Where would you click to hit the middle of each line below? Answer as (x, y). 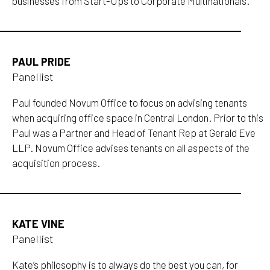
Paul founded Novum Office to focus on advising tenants (130, 103)
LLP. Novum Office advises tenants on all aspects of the (131, 148)
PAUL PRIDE (42, 62)
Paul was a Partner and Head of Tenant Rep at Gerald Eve (134, 133)
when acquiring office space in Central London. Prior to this (138, 118)
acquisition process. (56, 163)
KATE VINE (39, 224)
